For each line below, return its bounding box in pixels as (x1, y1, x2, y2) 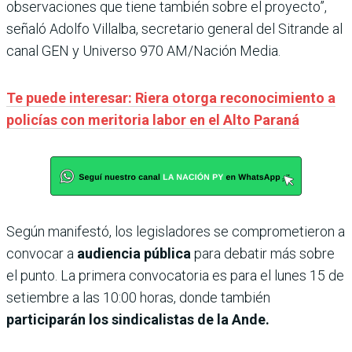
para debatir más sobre (194, 244, 335, 262)
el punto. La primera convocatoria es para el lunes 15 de (6, 266, 344, 284)
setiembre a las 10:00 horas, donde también (6, 288, 270, 306)
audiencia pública (77, 244, 194, 262)
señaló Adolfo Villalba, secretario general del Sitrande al (6, 20, 343, 37)
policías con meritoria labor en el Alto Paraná (6, 111, 299, 128)
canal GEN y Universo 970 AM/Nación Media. (6, 42, 280, 59)
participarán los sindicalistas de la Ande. (6, 310, 269, 328)
